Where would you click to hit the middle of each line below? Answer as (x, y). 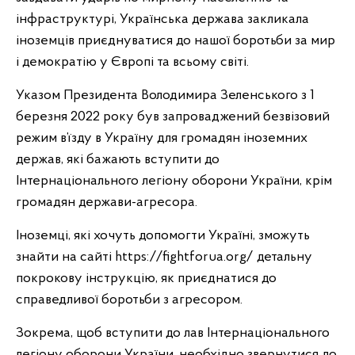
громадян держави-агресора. (107, 202)
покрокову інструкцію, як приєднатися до (146, 279)
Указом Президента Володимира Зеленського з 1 (165, 95)
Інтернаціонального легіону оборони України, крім (174, 181)
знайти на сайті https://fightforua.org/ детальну (164, 257)
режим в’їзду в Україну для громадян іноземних (162, 138)
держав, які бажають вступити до (118, 160)
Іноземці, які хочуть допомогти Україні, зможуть (163, 236)
